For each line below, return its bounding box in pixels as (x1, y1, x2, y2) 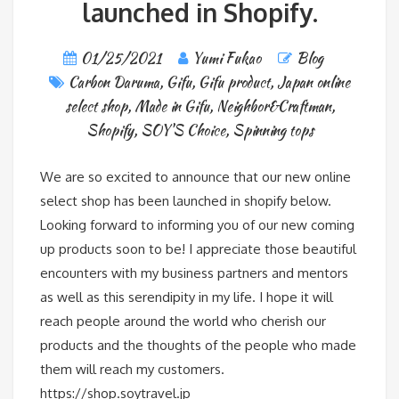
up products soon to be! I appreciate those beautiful (40, 240, 356, 257)
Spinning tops (232, 120, 313, 141)
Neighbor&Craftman (216, 96, 331, 117)
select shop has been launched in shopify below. (40, 192, 331, 209)
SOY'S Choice (140, 120, 225, 141)
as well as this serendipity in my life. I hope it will (40, 289, 333, 305)
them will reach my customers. (40, 361, 224, 378)
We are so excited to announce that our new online (40, 168, 351, 185)
